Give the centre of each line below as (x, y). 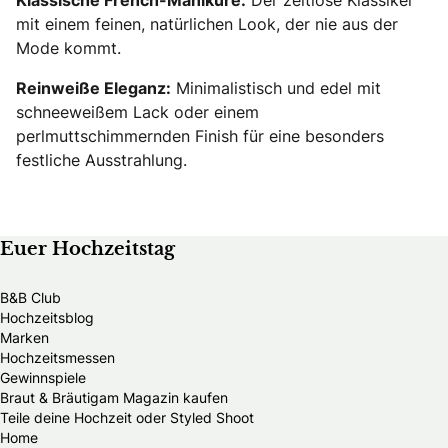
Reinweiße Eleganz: (93, 87)
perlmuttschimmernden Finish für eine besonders (200, 135)
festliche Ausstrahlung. (101, 159)
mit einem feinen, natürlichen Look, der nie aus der (207, 23)
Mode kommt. (68, 47)
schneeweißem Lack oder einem (137, 111)
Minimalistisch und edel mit (276, 87)
